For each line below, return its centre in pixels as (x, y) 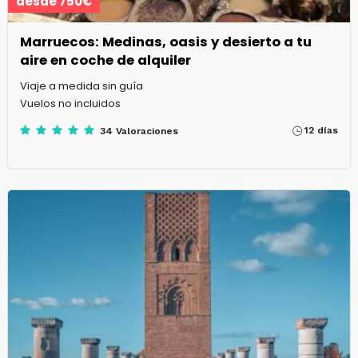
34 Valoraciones (139, 131)
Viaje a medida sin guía (81, 86)
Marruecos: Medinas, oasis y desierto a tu (165, 42)
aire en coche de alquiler (105, 61)
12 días (322, 131)
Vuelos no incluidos (70, 104)
